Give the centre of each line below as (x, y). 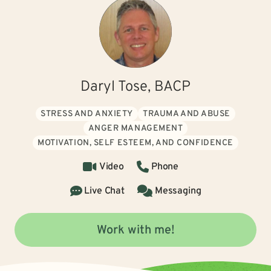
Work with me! (135, 230)
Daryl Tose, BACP (135, 87)
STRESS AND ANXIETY (87, 114)
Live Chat (104, 191)
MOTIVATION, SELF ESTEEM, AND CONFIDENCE (135, 143)
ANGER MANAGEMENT (135, 129)
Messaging (178, 191)
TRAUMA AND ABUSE (187, 114)
